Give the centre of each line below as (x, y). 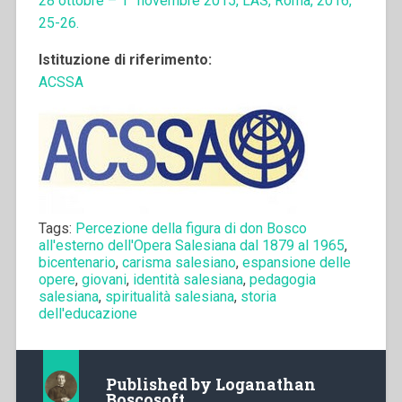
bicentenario (77, 262)
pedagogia (282, 279)
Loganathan (265, 384)
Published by (160, 384)
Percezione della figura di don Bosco (191, 228)
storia (258, 296)
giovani (104, 279)
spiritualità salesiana (169, 296)
